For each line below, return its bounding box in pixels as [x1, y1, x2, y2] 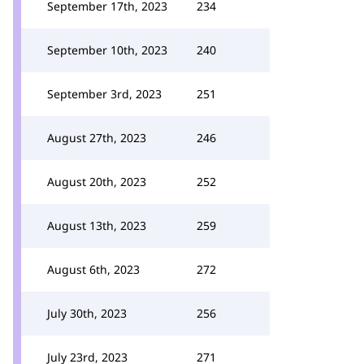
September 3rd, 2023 [47, 86, 162, 102]
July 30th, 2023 [47, 305, 127, 321]
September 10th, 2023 [47, 42, 167, 58]
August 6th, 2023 [47, 262, 140, 277]
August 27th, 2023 [47, 130, 146, 145]
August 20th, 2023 [47, 174, 146, 189]
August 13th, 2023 [47, 218, 146, 233]
